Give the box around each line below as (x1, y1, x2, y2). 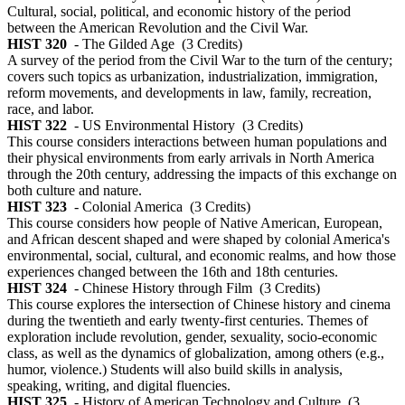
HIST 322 (7, 118, 67, 134)
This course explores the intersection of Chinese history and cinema (7, 297, 391, 313)
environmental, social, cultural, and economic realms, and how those (7, 248, 396, 264)
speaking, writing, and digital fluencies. (7, 378, 231, 394)
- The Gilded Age (74, 36, 174, 52)
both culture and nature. (7, 183, 142, 199)
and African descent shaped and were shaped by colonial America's (7, 231, 390, 248)
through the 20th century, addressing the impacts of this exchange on (7, 166, 397, 183)
